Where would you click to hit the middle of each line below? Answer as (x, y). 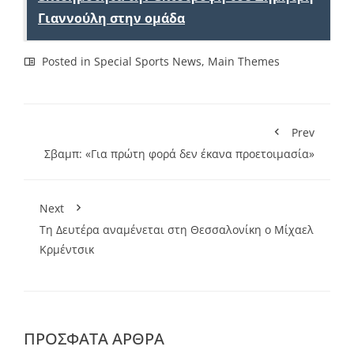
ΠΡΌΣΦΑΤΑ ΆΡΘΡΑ (94, 338)
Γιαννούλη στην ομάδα (111, 18)
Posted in (66, 61)
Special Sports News (148, 61)
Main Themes (244, 61)
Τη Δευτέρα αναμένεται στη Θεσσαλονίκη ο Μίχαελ (177, 229)
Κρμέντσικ (67, 249)
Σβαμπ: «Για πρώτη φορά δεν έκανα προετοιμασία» (179, 153)
